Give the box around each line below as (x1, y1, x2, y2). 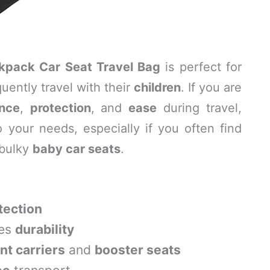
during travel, (157, 101, 242, 115)
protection (30, 101, 91, 115)
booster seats (95, 242, 181, 257)
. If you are (181, 80, 242, 95)
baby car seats (33, 142, 121, 156)
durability (15, 222, 74, 237)
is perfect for (160, 60, 242, 74)
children (134, 80, 181, 95)
